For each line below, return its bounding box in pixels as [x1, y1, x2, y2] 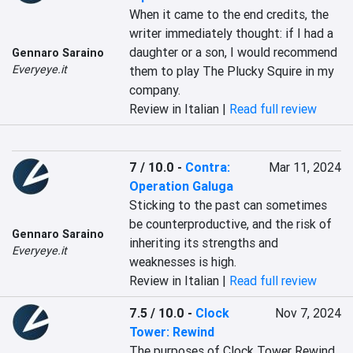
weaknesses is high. [129, 254, 237, 269]
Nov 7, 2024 [274, 305, 341, 321]
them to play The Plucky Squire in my [129, 63, 335, 79]
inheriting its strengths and [129, 235, 279, 251]
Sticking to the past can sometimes [129, 197, 328, 213]
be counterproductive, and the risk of [129, 216, 333, 232]
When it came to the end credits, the [129, 6, 329, 22]
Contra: [185, 159, 231, 175]
